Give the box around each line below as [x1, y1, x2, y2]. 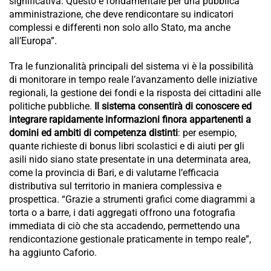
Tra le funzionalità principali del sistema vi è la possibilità [9, 60, 253, 73]
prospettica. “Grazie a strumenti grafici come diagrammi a [9, 194, 255, 206]
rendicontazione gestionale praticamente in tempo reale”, [9, 233, 251, 246]
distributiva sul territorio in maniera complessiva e [9, 180, 221, 192]
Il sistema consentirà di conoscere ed [94, 100, 252, 113]
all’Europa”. [9, 35, 57, 47]
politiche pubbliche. [9, 100, 94, 113]
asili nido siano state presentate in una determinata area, [9, 154, 250, 166]
